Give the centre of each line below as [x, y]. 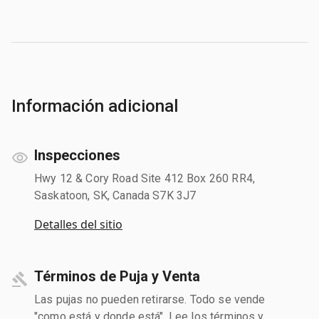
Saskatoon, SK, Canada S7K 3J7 [115, 195]
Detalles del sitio [78, 224]
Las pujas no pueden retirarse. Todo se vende [150, 299]
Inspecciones [77, 155]
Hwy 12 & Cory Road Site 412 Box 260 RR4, [145, 178]
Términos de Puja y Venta [117, 276]
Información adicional [95, 106]
